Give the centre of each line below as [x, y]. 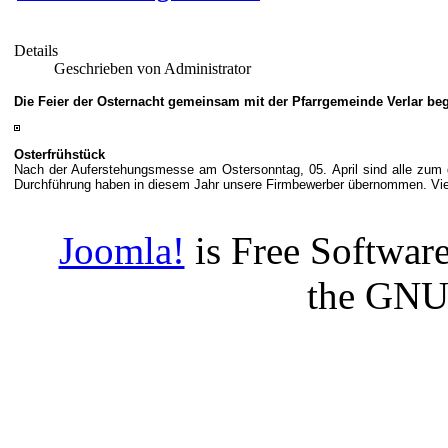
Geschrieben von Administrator [152, 69]
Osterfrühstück [59, 155]
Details [36, 51]
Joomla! [121, 251]
